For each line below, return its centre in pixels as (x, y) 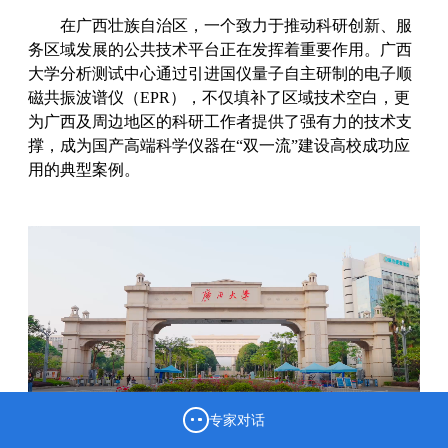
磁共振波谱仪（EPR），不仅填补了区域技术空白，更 (219, 97)
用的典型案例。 (84, 169)
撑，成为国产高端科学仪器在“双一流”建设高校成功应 (219, 145)
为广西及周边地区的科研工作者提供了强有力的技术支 (220, 121)
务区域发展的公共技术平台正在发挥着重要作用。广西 (220, 49)
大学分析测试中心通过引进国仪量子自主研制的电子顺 (220, 73)
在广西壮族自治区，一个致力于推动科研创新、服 (236, 25)
